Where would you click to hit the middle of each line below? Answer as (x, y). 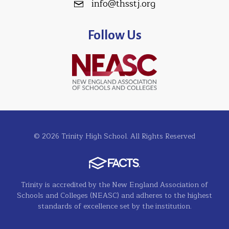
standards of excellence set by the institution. (114, 206)
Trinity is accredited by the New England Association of (114, 185)
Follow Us (114, 35)
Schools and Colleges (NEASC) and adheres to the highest (114, 195)
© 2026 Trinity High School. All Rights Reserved (114, 136)
